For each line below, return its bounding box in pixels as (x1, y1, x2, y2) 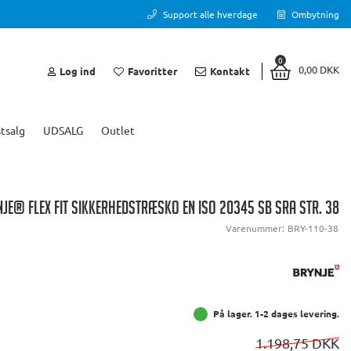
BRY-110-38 (288, 222, 338, 235)
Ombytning (289, 7, 339, 20)
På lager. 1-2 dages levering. (213, 307, 339, 320)
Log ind (60, 64, 96, 78)
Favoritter (127, 64, 177, 78)
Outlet (101, 123, 135, 137)
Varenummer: (226, 222, 287, 235)
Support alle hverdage (160, 7, 258, 20)
